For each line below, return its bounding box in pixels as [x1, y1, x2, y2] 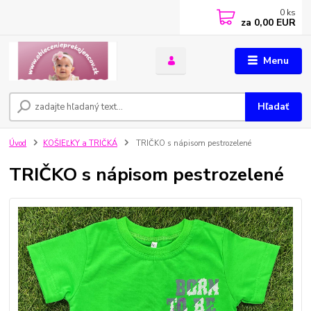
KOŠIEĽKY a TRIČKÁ [43, 138, 117, 149]
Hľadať [258, 100, 289, 114]
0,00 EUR [251, 16, 296, 29]
